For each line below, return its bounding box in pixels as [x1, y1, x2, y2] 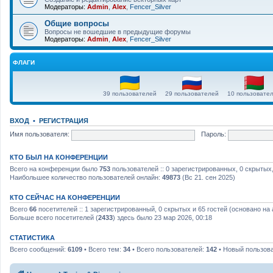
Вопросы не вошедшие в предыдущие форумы [44, 27, 191, 35]
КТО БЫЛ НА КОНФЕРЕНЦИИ [10, 153, 108, 161]
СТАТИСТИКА [10, 233, 55, 241]
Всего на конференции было [10, 165, 99, 172]
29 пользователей [165, 90, 219, 97]
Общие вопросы [44, 18, 109, 28]
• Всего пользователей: [130, 245, 206, 253]
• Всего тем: [82, 245, 123, 253]
